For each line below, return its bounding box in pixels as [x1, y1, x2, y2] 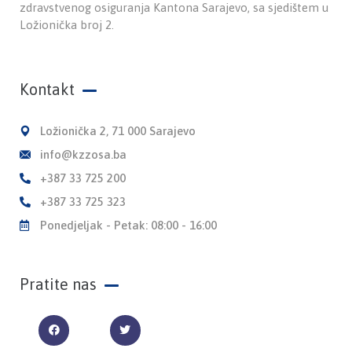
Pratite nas [20, 274, 97, 293]
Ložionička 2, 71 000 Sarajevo [39, 123, 196, 137]
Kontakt [20, 79, 75, 98]
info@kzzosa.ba [39, 147, 126, 161]
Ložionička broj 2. [20, 17, 114, 31]
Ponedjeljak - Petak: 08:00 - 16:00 [39, 218, 217, 232]
